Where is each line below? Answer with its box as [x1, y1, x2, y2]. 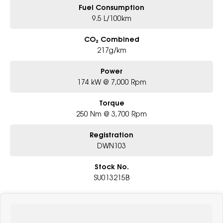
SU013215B [94, 173, 129, 182]
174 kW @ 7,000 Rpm [77, 77, 146, 86]
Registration [90, 130, 133, 139]
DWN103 [97, 141, 126, 150]
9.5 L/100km [92, 13, 131, 22]
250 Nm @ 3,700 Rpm [76, 109, 147, 118]
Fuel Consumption [79, 2, 144, 12]
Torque [99, 98, 124, 108]
